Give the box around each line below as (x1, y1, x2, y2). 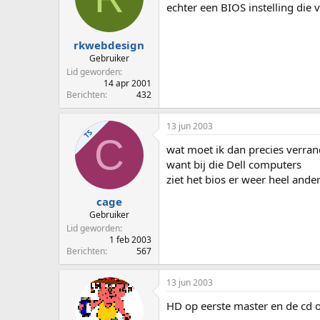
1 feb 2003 (109, 234, 151, 246)
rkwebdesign (74, 37, 144, 52)
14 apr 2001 (104, 76, 151, 89)
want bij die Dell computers (166, 156, 301, 171)
